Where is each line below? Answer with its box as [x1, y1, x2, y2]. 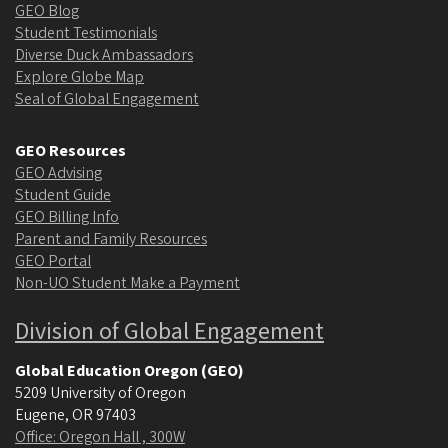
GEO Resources [15, 139, 126, 162]
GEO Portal [15, 249, 91, 272]
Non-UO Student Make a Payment [15, 271, 240, 294]
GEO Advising [15, 161, 102, 184]
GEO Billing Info [15, 205, 119, 228]
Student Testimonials [15, 21, 157, 44]
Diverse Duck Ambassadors [15, 43, 193, 66]
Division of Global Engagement [15, 313, 324, 349]
